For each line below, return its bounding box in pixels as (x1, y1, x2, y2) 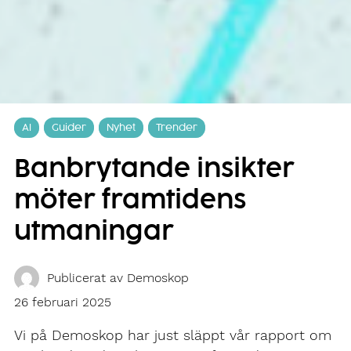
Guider (52, 123, 86, 132)
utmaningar (14, 220, 174, 245)
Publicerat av (47, 270, 127, 286)
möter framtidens (14, 189, 246, 214)
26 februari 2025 (14, 294, 111, 309)
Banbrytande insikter (14, 157, 295, 183)
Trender (156, 123, 197, 132)
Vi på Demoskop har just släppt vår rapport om (14, 327, 331, 344)
